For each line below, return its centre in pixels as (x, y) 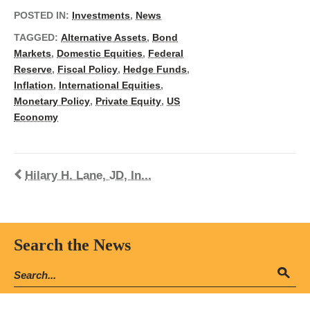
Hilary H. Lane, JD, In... (88, 175)
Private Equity (128, 101)
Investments (101, 15)
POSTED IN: (43, 15)
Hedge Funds (155, 70)
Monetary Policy (52, 101)
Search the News (72, 245)
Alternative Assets (104, 38)
